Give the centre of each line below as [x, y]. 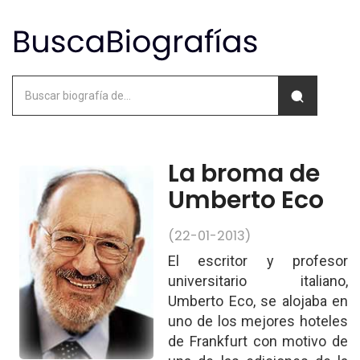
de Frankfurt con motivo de [258, 341]
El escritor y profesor [258, 261]
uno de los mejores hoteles [258, 321]
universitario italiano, [258, 281]
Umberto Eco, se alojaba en [258, 301]
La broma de [244, 174]
